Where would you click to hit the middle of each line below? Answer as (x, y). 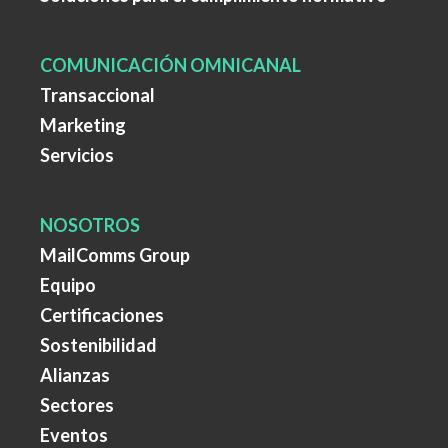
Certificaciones (102, 314)
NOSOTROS (90, 224)
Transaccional (97, 94)
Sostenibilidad (98, 344)
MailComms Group (115, 254)
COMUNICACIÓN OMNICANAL (170, 64)
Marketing (83, 124)
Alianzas (75, 374)
